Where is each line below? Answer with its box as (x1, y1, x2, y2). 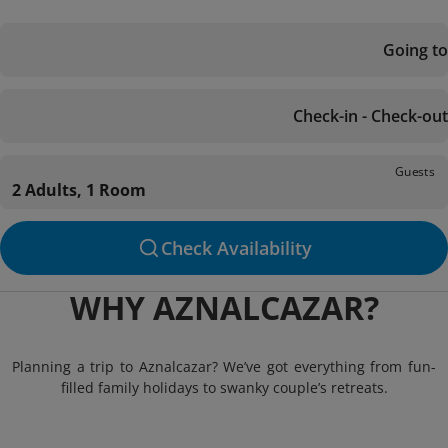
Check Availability (160, 236, 312, 260)
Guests (395, 162, 435, 180)
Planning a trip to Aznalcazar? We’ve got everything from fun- (12, 357, 436, 376)
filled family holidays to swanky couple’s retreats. (60, 378, 388, 397)
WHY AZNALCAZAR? (69, 286, 379, 329)
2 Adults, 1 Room (12, 179, 146, 201)
